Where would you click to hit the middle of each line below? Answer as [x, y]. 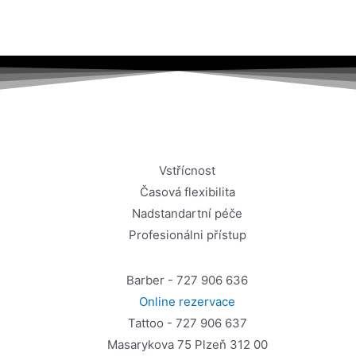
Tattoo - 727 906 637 [187, 323]
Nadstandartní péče [188, 213]
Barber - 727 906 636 [188, 280]
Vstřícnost [188, 170]
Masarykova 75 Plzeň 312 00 [187, 344]
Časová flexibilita [187, 192]
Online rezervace [188, 302]
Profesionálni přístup [187, 235]
